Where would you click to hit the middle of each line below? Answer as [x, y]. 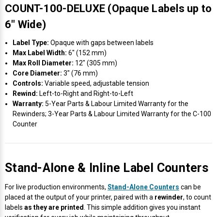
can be [190, 187]
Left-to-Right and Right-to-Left [86, 93]
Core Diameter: [38, 73]
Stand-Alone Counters [143, 187]
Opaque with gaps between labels [101, 42]
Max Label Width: [40, 53]
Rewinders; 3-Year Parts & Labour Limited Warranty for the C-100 [112, 114]
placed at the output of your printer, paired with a [80, 197]
